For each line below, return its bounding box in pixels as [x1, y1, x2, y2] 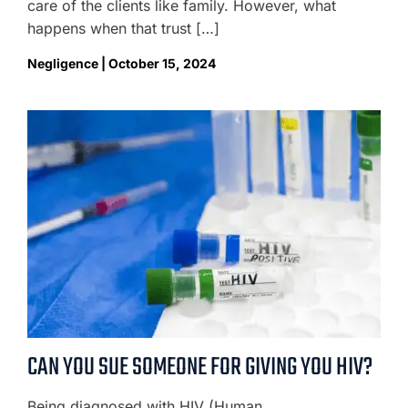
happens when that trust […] [27, 19, 219, 37]
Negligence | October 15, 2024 [27, 56, 216, 71]
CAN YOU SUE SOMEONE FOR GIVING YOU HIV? [27, 348, 372, 387]
